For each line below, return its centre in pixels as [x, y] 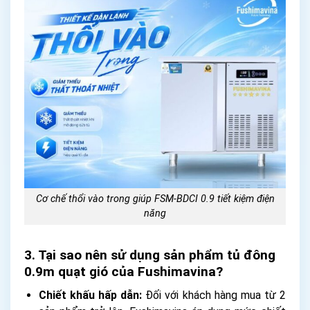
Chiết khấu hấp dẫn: [90, 295]
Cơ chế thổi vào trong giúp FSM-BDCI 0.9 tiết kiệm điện [155, 199]
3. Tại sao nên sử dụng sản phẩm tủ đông [150, 255]
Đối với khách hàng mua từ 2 [214, 295]
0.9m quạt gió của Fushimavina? [124, 272]
